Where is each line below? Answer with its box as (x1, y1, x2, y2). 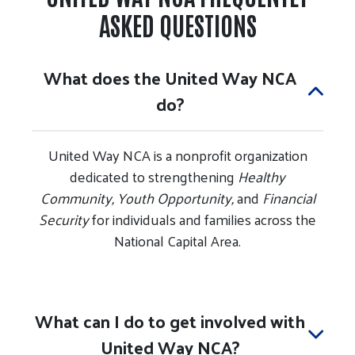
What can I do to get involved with (34, 304, 305, 337)
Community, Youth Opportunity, (40, 184, 234, 211)
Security (39, 205, 89, 232)
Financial (261, 184, 315, 211)
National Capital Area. (114, 227, 241, 254)
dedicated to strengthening (70, 162, 238, 189)
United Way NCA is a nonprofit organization (48, 141, 307, 168)
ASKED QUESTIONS (98, 7, 257, 40)
